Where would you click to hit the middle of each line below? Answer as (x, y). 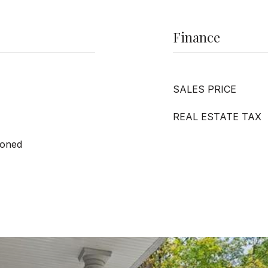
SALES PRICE (205, 89)
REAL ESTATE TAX (217, 117)
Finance (197, 37)
